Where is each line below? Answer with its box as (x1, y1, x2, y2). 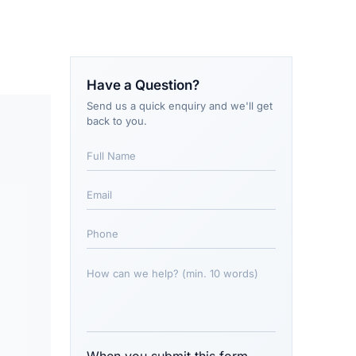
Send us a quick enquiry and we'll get (87, 99, 273, 112)
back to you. (87, 114, 147, 127)
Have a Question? (87, 76, 199, 93)
